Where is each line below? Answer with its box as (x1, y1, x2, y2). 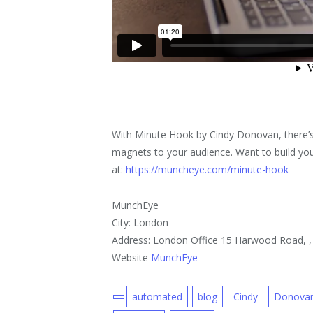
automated (131, 290, 182, 304)
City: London (112, 216, 169, 230)
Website (112, 251, 152, 265)
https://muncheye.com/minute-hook (126, 163, 289, 177)
